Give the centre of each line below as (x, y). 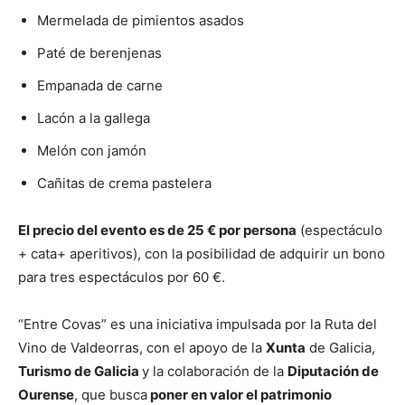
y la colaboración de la (215, 372)
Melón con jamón (92, 151)
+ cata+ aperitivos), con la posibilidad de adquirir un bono (202, 254)
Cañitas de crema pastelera (124, 184)
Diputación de (333, 372)
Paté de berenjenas (99, 53)
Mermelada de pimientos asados (141, 21)
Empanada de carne (100, 86)
